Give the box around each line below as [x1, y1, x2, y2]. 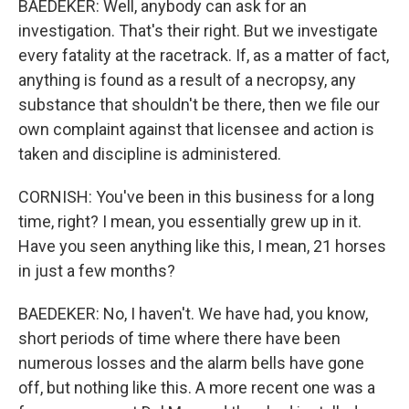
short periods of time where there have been [18, 329, 341, 348]
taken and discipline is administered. [18, 144, 281, 163]
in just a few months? [18, 261, 175, 280]
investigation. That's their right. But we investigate [18, 21, 378, 40]
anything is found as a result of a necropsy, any [18, 70, 356, 89]
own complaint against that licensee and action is [18, 120, 374, 139]
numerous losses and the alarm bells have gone [18, 353, 364, 372]
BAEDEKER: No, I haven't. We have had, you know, [18, 304, 368, 323]
